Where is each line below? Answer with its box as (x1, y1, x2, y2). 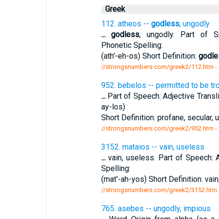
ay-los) (101, 102, 125, 111)
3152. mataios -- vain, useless (101, 142, 204, 152)
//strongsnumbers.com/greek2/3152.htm (101, 186, 217, 194)
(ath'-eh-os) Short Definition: (101, 51, 198, 61)
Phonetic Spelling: (101, 41, 163, 50)
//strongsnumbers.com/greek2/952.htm (101, 125, 214, 132)
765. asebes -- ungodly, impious (101, 204, 211, 213)
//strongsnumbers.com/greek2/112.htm (101, 63, 214, 70)
